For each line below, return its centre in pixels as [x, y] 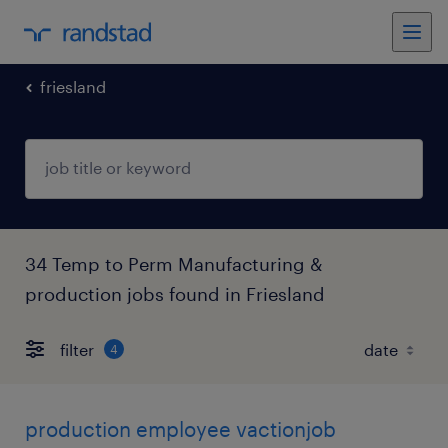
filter [77, 349]
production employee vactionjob [180, 429]
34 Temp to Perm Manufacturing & [174, 264]
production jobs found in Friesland [175, 294]
